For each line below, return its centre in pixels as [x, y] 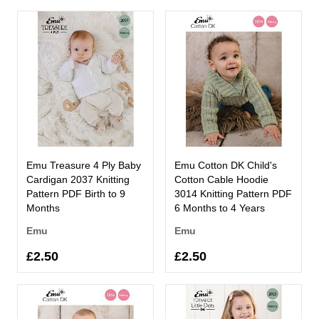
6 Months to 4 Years [220, 208]
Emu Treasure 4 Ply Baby [84, 165]
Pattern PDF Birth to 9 [76, 193]
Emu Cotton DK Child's [226, 165]
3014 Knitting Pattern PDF [233, 193]
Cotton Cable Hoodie [221, 179]
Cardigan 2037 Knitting [78, 179]
